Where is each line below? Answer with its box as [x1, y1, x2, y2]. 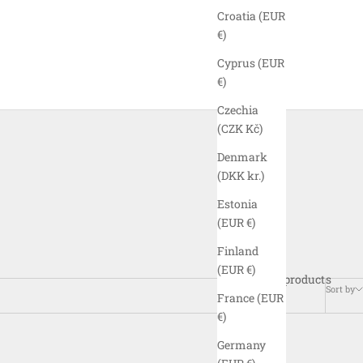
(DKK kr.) [247, 168, 264, 184]
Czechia [217, 102, 258, 118]
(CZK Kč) [246, 121, 263, 137]
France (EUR [217, 290, 284, 306]
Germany [217, 337, 266, 353]
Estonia [217, 196, 258, 212]
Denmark [217, 149, 267, 165]
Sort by [326, 282, 355, 295]
